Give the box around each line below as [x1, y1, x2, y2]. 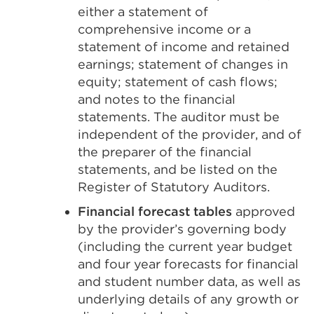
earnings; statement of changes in [78, 57, 288, 71]
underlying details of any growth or [78, 292, 299, 306]
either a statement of [78, 4, 208, 19]
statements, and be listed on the [78, 162, 278, 177]
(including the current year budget [78, 239, 292, 254]
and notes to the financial [78, 92, 235, 107]
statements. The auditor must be [78, 109, 280, 124]
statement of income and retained [78, 39, 289, 54]
